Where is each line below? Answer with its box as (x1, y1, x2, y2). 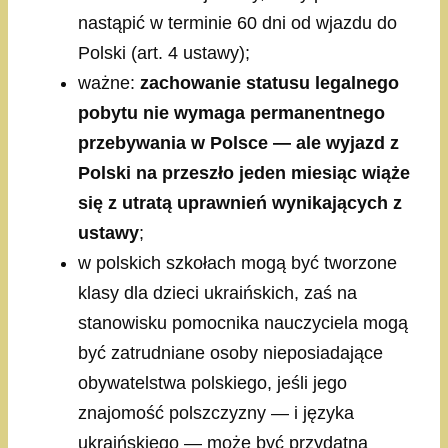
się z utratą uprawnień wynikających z (78, 193, 402, 214)
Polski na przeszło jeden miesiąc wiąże (78, 163, 410, 184)
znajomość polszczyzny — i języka (78, 403, 354, 424)
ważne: (78, 73, 140, 94)
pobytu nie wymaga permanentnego (78, 103, 385, 124)
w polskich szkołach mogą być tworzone (78, 253, 397, 274)
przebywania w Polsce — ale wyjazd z (78, 133, 399, 154)
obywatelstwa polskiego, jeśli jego (78, 373, 347, 394)
